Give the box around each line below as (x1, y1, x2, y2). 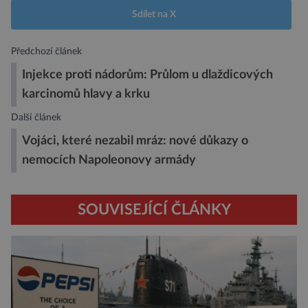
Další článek (11, 112, 61, 123)
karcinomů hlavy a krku (22, 88, 150, 100)
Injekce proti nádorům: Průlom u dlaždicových (22, 69, 273, 81)
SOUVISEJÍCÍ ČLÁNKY (77, 202, 231, 218)
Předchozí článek (11, 46, 82, 57)
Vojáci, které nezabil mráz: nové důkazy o (22, 135, 248, 147)
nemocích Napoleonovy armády (22, 154, 196, 166)
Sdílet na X (132, 10, 176, 20)
